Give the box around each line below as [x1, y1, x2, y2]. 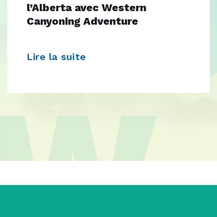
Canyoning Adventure [27, 15, 138, 28]
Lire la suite [27, 51, 89, 63]
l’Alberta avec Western [27, 1, 146, 14]
